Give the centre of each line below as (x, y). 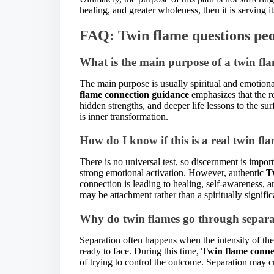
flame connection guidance (134, 95)
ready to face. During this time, (140, 251)
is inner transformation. (124, 117)
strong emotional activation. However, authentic (173, 172)
